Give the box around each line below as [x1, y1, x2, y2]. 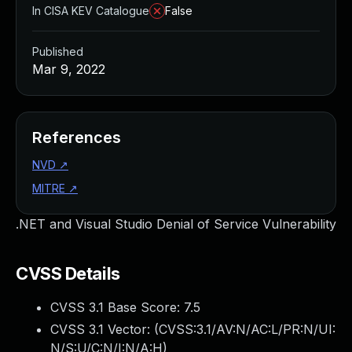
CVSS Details [16, 263, 120, 284]
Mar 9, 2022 [32, 61, 105, 77]
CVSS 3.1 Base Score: [50, 299, 184, 315]
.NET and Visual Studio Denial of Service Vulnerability [16, 216, 336, 232]
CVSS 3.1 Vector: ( [50, 321, 159, 337]
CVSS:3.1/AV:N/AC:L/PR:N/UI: [159, 321, 335, 337]
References [32, 128, 121, 147]
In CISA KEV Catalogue [32, 4, 149, 17]
